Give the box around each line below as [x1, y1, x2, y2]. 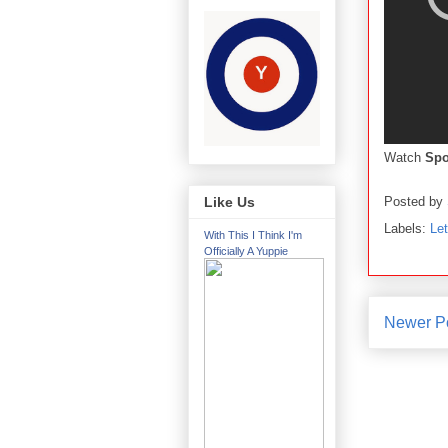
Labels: [384, 220, 430, 236]
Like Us [204, 194, 255, 211]
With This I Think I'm [204, 229, 302, 242]
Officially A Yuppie [204, 245, 288, 258]
